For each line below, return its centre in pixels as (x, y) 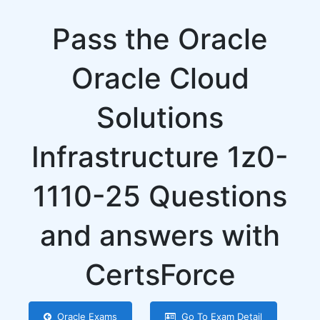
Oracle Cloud (160, 78)
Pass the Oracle (160, 39)
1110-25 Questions (160, 196)
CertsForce (160, 275)
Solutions (160, 117)
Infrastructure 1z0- (160, 157)
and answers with (160, 235)
